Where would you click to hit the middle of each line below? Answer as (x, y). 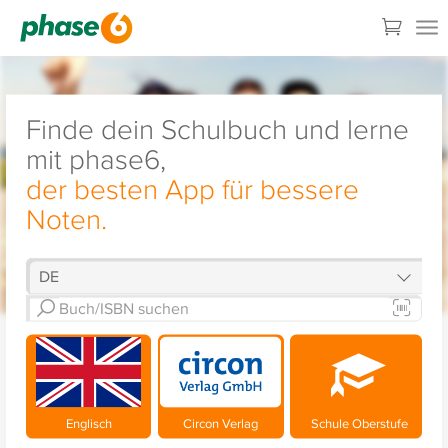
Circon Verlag (221, 422)
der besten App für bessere (192, 188)
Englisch (88, 422)
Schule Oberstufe (356, 422)
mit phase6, (95, 158)
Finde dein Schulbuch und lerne (217, 128)
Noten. (66, 218)
